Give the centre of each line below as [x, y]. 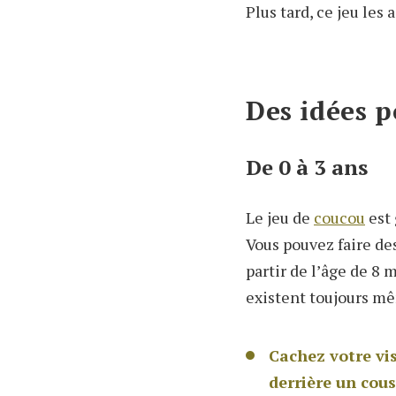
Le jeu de [280, 218]
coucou [339, 218]
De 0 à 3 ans [307, 168]
